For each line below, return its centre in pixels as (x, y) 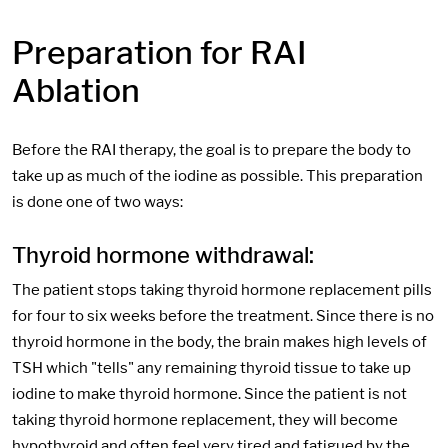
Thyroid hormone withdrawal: (163, 255)
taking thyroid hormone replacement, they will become (205, 419)
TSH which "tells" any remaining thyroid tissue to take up (211, 367)
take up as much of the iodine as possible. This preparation (217, 176)
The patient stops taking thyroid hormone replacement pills (222, 289)
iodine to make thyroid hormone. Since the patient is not (209, 393)
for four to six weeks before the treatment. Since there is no (223, 315)
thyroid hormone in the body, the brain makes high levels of (219, 341)
